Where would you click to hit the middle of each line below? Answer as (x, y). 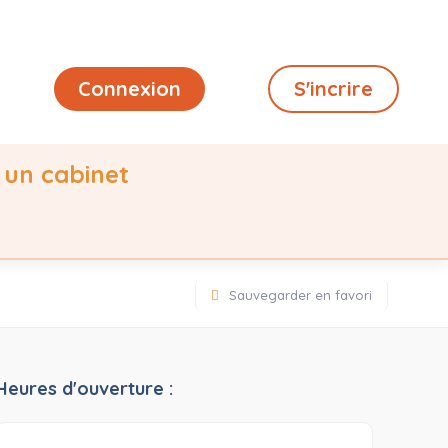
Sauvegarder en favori (300, 295)
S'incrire (333, 88)
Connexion (129, 88)
